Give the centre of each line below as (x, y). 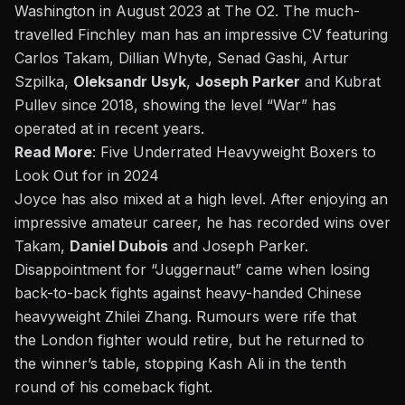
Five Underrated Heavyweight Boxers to (238, 152)
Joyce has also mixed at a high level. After (162, 199)
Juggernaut (195, 269)
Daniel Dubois (119, 246)
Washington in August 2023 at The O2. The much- (187, 11)
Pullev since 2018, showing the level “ (144, 105)
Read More (53, 152)
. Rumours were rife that (272, 316)
